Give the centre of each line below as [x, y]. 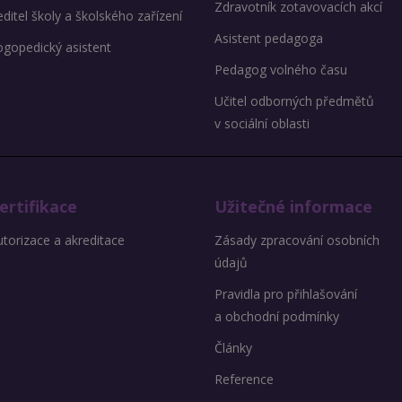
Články [233, 348]
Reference [244, 380]
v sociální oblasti [262, 124]
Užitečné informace [293, 207]
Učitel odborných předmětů [294, 101]
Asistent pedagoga [269, 39]
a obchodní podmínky [277, 317]
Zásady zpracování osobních [297, 240]
